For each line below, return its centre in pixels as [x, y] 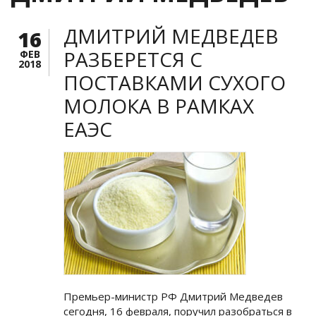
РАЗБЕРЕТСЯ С [133, 59]
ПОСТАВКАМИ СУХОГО [175, 83]
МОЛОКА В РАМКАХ [159, 106]
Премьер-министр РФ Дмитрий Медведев [173, 296]
